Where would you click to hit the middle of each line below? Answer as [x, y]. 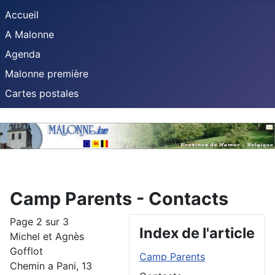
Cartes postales [42, 93]
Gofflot [26, 251]
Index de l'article [197, 233]
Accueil [22, 15]
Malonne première [47, 74]
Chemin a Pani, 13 [51, 266]
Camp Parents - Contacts [119, 199]
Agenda [23, 54]
